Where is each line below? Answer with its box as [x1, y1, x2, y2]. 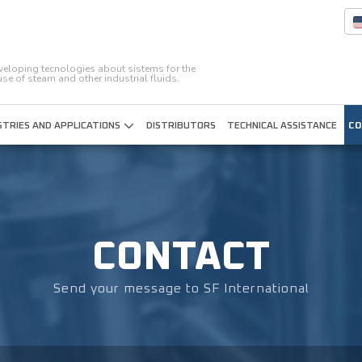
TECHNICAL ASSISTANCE [227, 120, 337, 131]
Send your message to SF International [53, 281, 309, 295]
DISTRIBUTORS [146, 120, 216, 131]
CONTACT [92, 238, 270, 277]
